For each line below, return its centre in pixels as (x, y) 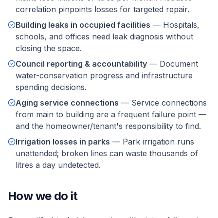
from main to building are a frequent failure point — (111, 114)
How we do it (43, 196)
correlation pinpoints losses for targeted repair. (102, 9)
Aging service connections (67, 103)
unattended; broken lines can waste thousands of (107, 153)
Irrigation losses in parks (63, 142)
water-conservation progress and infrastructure (104, 75)
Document (179, 64)
